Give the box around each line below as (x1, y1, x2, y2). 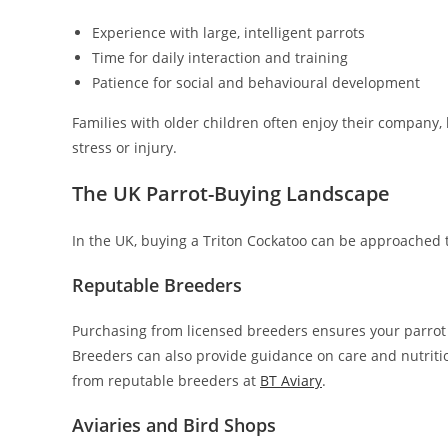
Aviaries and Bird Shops (72, 413, 276, 438)
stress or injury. (72, 138, 177, 158)
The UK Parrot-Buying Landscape (72, 180, 390, 208)
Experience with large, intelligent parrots (92, 23, 365, 43)
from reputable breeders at (72, 371, 260, 391)
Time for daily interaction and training (92, 48, 348, 68)
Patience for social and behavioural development (92, 73, 420, 93)
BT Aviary (260, 371, 322, 391)
